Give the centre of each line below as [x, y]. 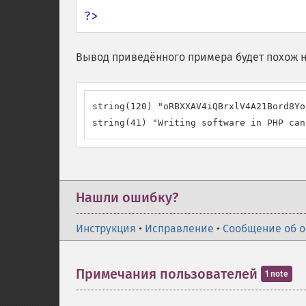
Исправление [179, 228]
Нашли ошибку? [127, 197]
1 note [277, 274]
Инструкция [106, 228]
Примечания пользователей [168, 274]
